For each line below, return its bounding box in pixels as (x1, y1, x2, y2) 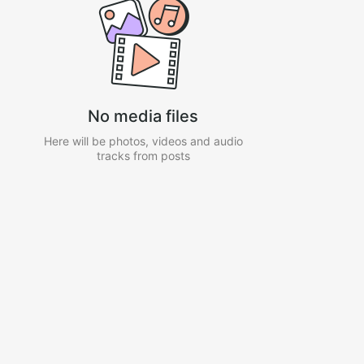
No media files (88, 106, 198, 126)
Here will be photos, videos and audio (43, 134, 243, 148)
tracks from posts (96, 149, 190, 162)
